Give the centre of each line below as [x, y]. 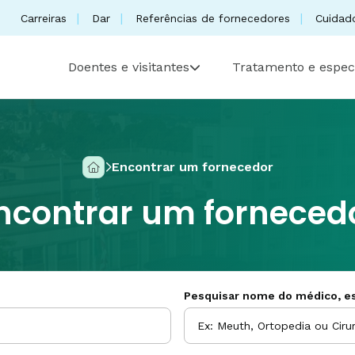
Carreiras [44, 18]
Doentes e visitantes [129, 67]
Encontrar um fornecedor [192, 167]
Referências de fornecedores [213, 18]
